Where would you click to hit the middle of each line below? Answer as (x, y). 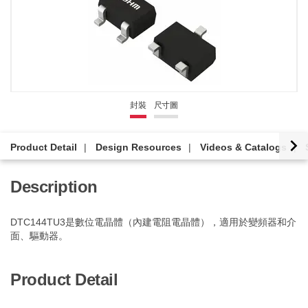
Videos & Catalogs (243, 147)
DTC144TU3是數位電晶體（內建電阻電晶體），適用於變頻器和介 (153, 222)
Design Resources (139, 147)
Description (54, 187)
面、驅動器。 (39, 236)
